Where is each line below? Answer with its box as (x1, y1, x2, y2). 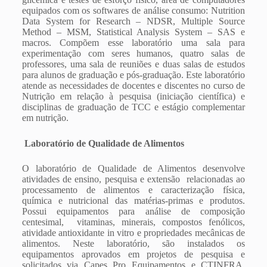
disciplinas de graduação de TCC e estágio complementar (21, 102, 246, 112)
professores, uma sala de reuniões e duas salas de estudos (21, 59, 246, 69)
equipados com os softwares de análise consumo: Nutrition (21, 5, 246, 15)
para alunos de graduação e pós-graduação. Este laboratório (21, 70, 246, 80)
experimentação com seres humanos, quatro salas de (21, 48, 246, 58)
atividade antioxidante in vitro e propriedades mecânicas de (21, 228, 246, 238)
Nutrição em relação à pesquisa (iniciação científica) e (21, 91, 246, 101)
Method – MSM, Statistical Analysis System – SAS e (21, 27, 246, 37)
